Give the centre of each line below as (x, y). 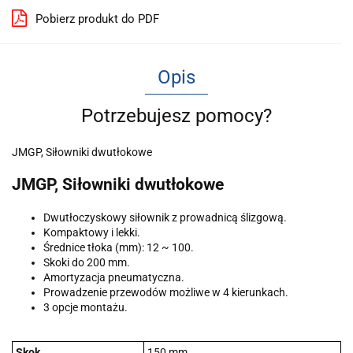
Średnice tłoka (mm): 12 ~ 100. (119, 247)
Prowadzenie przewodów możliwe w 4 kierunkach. (166, 292)
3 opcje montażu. (85, 307)
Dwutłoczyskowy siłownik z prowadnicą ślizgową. (165, 217)
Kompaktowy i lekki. (92, 232)
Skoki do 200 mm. (87, 262)
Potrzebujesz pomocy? (176, 116)
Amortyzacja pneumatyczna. (114, 277)
